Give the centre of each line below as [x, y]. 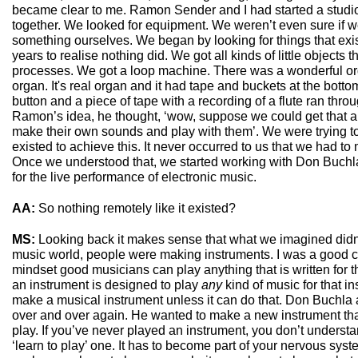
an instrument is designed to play [107, 285]
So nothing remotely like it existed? [137, 208]
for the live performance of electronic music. [134, 177]
